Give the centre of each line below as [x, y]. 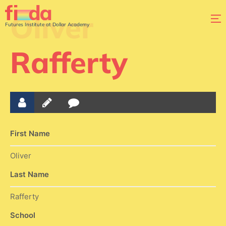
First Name [30, 133]
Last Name [30, 174]
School [23, 215]
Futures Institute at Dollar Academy [47, 24]
